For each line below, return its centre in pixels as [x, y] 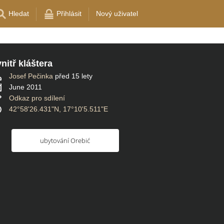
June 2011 [25, 87]
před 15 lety [74, 76]
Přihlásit [68, 13]
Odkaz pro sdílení [37, 98]
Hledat [18, 13]
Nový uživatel [117, 13]
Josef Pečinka [31, 76]
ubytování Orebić [65, 141]
